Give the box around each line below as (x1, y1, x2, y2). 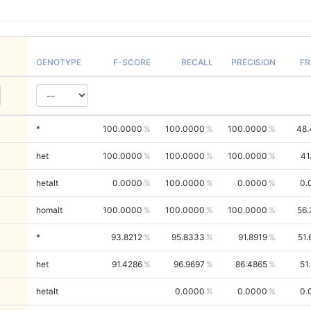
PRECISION (230, 56, 276, 67)
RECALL (180, 56, 213, 67)
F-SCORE (112, 56, 151, 67)
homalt (35, 204, 62, 215)
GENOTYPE (35, 56, 81, 67)
